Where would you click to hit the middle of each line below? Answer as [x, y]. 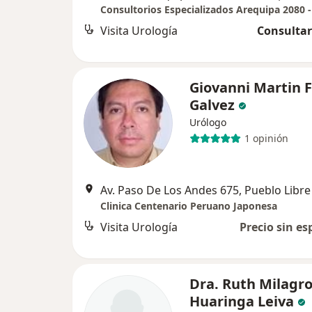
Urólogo [208, 122]
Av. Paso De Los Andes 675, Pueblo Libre [205, 190]
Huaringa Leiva [242, 301]
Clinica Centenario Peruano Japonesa [189, 205]
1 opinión [266, 139]
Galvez [212, 104]
